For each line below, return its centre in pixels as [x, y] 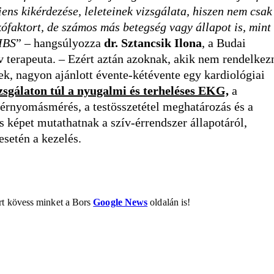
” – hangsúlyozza [60, 43]
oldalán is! [169, 202]
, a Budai [224, 43]
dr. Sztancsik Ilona [153, 43]
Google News [120, 202]
